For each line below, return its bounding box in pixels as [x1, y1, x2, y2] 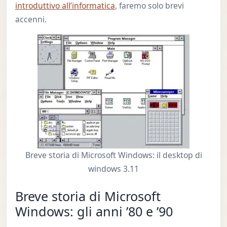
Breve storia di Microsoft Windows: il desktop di [25, 149, 202, 161]
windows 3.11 [88, 163, 139, 174]
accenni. [15, 13, 47, 25]
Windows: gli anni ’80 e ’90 [15, 203, 173, 220]
